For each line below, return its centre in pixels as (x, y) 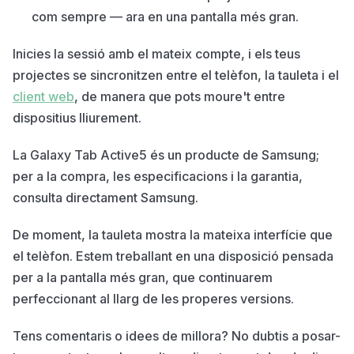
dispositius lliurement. (77, 117)
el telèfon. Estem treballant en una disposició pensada (173, 256)
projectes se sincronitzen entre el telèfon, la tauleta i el (176, 75)
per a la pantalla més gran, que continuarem (143, 277)
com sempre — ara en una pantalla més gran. (165, 16)
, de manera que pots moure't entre (180, 96)
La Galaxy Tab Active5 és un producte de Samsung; (166, 154)
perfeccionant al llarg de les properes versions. (153, 298)
